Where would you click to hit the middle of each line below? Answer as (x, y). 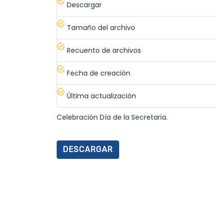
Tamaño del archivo (101, 28)
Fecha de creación (99, 73)
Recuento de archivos (104, 50)
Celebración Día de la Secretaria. (112, 117)
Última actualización (101, 96)
